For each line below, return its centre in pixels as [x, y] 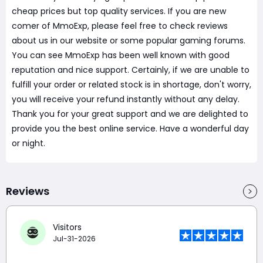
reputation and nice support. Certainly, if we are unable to [131, 70]
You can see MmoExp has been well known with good [121, 55]
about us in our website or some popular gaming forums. [129, 41]
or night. [28, 143]
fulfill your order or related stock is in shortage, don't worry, [131, 85]
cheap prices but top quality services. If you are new [119, 11]
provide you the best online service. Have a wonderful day [130, 129]
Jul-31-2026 [74, 238]
